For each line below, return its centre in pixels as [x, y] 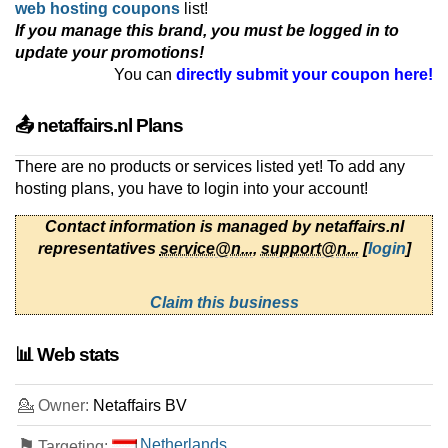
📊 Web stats [67, 355]
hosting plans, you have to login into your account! [191, 189]
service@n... [206, 249]
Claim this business [224, 303]
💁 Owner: [55, 406]
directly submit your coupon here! [304, 75]
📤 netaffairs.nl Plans [99, 126]
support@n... [309, 249]
